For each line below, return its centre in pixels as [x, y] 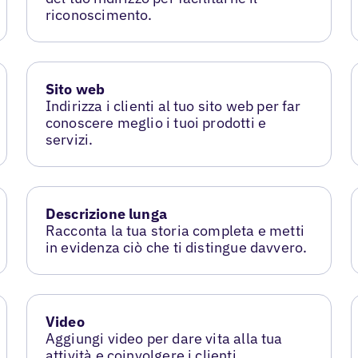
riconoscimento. [99, 15]
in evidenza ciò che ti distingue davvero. [176, 247]
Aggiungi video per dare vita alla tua [164, 338]
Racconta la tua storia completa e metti [175, 230]
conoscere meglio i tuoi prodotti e [156, 123]
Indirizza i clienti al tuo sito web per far [173, 106]
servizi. [69, 139]
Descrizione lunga [106, 213]
